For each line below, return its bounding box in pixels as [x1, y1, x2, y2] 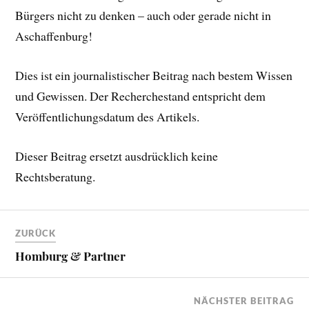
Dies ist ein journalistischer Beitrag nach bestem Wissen [15, 67, 293, 84]
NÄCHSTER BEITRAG [193, 295, 294, 307]
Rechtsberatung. [15, 168, 96, 185]
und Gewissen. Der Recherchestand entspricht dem [15, 88, 266, 105]
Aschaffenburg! [15, 28, 93, 45]
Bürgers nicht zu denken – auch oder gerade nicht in [15, 7, 272, 24]
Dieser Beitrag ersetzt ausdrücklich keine [15, 147, 219, 164]
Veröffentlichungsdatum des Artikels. [15, 108, 200, 126]
